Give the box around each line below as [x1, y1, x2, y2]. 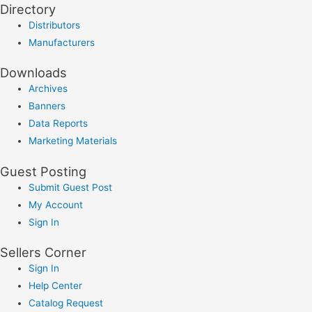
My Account [29, 198, 84, 210]
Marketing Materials [29, 135, 118, 147]
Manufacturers [29, 36, 95, 48]
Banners [29, 100, 66, 112]
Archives [29, 83, 68, 95]
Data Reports [29, 118, 88, 130]
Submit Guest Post [29, 181, 113, 193]
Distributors [29, 19, 81, 31]
